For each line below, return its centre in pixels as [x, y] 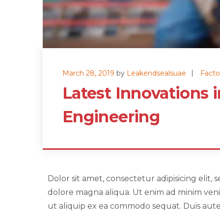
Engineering [111, 117]
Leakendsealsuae [156, 73]
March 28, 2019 [88, 73]
